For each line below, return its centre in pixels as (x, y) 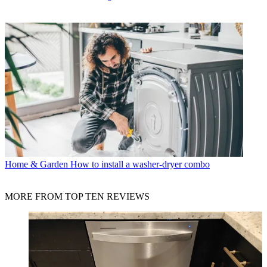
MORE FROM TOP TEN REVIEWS (77, 196)
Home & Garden (36, 164)
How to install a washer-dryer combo (140, 164)
